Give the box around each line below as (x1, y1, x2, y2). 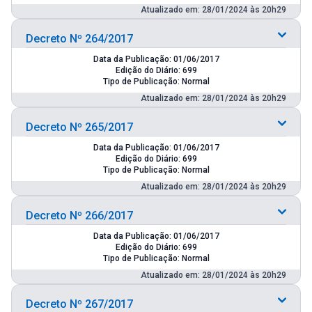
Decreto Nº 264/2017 (26, 31, 133, 45)
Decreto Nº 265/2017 (26, 120, 133, 134)
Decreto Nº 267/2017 (26, 297, 133, 311)
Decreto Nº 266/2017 (26, 208, 133, 222)
